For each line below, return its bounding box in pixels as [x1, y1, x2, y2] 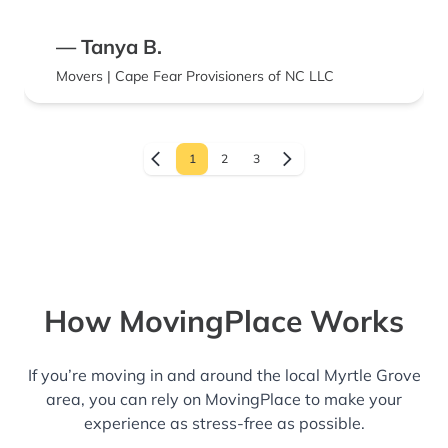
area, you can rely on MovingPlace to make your [46, 389, 402, 410]
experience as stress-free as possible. [83, 413, 365, 434]
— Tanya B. [56, 34, 162, 60]
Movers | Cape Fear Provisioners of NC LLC [56, 67, 334, 86]
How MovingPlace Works [44, 302, 404, 341]
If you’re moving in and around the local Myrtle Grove [27, 365, 421, 386]
